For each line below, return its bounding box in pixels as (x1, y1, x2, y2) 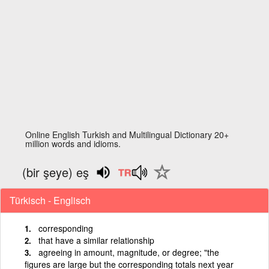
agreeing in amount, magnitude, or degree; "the (38, 246, 219, 258)
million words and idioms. (25, 138, 121, 150)
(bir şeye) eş (22, 163, 89, 181)
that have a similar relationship (38, 234, 154, 246)
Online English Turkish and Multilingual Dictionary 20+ (25, 128, 229, 141)
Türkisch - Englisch (10, 193, 91, 207)
